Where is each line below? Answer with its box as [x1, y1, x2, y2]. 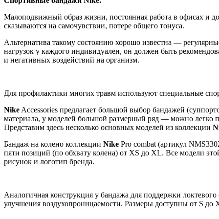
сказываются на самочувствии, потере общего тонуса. [4, 21, 184, 30]
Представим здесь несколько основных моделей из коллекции [4, 123, 213, 131]
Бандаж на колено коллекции [4, 139, 103, 148]
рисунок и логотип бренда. [4, 157, 94, 166]
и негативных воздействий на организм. [4, 55, 139, 64]
